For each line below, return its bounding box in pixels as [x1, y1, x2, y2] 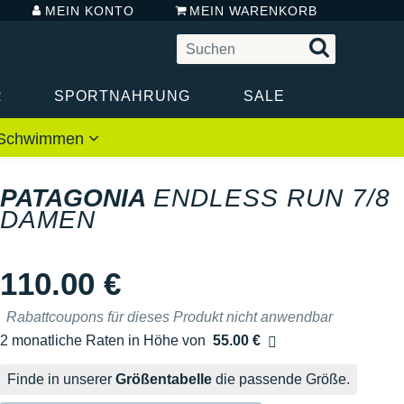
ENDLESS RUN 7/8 [153, 183, 390, 212]
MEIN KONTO [45, 3, 135, 18]
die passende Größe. [212, 371, 350, 387]
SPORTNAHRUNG [53, 87, 190, 104]
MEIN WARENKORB [188, 3, 317, 18]
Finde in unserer [7, 371, 115, 387]
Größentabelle [115, 371, 212, 387]
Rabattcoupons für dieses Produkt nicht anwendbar [6, 308, 333, 325]
